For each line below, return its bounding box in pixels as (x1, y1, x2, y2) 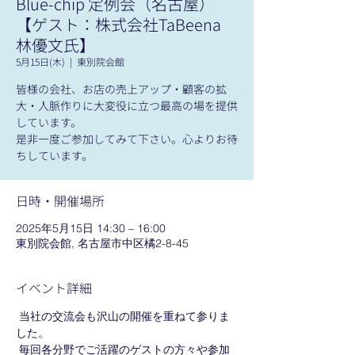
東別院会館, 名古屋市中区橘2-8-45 (16, 236, 189, 250)
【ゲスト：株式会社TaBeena (16, 13, 237, 36)
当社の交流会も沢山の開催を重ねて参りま (16, 309, 230, 323)
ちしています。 (16, 147, 93, 163)
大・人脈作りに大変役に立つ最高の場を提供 (16, 97, 238, 113)
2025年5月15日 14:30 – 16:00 (16, 221, 166, 235)
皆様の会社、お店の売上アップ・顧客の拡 (16, 81, 227, 97)
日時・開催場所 (16, 191, 105, 210)
